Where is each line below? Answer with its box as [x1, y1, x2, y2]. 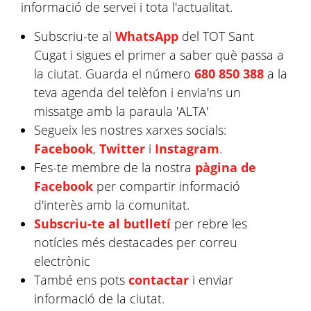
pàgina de [195, 159, 257, 176]
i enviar [189, 271, 234, 288]
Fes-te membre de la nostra [34, 159, 196, 176]
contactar [128, 271, 190, 288]
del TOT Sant [178, 28, 255, 44]
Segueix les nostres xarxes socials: [34, 121, 227, 138]
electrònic [34, 253, 91, 269]
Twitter [99, 140, 146, 157]
